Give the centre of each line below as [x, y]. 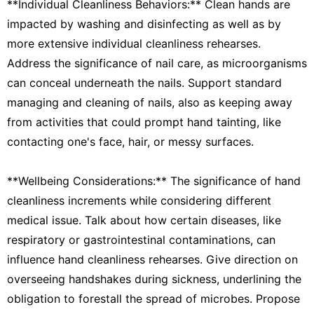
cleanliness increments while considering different [139, 200]
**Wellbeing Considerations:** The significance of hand [154, 180]
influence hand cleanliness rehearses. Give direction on [152, 259]
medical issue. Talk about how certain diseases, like [144, 220]
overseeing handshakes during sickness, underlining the [154, 279]
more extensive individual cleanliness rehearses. [134, 43]
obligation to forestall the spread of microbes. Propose [153, 298]
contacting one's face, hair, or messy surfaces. [130, 141]
